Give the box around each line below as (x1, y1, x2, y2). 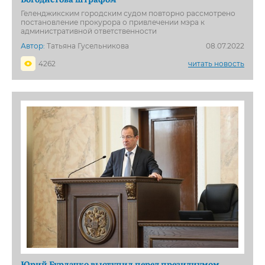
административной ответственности (21, 27, 157, 36)
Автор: (21, 41, 45, 51)
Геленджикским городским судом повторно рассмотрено (21, 9, 235, 18)
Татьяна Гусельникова (45, 41, 129, 51)
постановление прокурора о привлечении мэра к (21, 18, 205, 27)
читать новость (188, 59, 244, 69)
